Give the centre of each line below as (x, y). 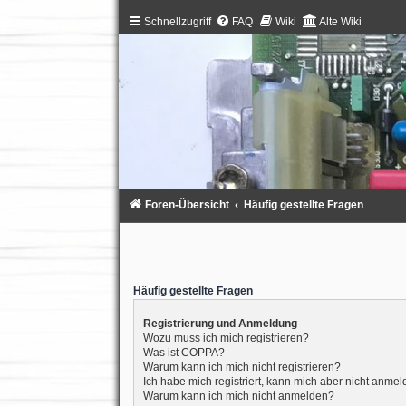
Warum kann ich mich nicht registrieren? (242, 367)
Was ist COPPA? (184, 352)
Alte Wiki (340, 22)
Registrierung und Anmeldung (220, 323)
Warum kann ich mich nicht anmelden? (238, 396)
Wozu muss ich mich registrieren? (226, 338)
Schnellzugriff (177, 22)
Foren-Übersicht (187, 205)
